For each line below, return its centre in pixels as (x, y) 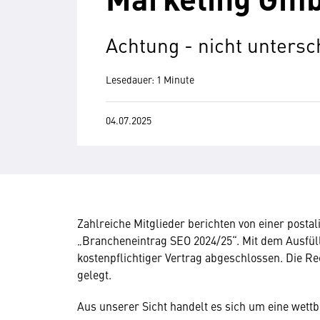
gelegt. (94, 274)
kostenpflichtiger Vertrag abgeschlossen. (181, 257)
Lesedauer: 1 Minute (150, 79)
